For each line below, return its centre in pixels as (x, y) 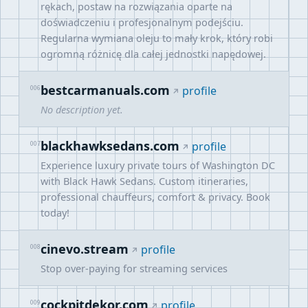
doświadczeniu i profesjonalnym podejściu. (142, 22)
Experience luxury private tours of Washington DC (158, 165)
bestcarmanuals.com (105, 90)
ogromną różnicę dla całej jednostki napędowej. (153, 54)
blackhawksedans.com (110, 146)
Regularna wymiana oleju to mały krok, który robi (157, 38)
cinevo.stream (85, 249)
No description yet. (82, 109)
